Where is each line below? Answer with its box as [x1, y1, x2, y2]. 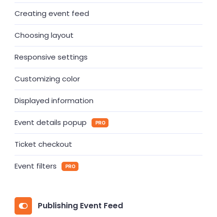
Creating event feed [15, 8, 89, 18]
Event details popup [15, 117, 87, 127]
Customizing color [15, 74, 80, 84]
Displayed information [15, 95, 93, 106]
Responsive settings [15, 52, 88, 62]
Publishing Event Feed [38, 200, 123, 211]
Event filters [15, 161, 57, 171]
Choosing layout [15, 30, 74, 40]
